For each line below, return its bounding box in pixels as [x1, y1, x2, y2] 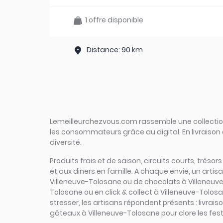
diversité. [50, 137, 82, 147]
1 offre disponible [82, 15, 143, 25]
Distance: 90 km [84, 45, 143, 55]
